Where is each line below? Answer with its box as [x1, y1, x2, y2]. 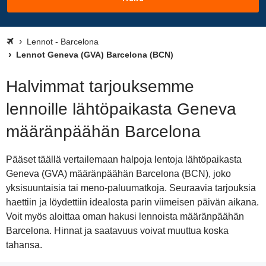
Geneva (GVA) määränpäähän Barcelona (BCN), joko [6, 169, 231, 179]
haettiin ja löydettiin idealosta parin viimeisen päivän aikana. [6, 197, 259, 207]
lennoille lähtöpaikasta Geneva [6, 100, 236, 118]
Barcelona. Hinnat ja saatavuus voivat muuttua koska [6, 226, 229, 236]
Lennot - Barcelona [27, 37, 99, 46]
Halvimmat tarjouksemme [6, 77, 194, 96]
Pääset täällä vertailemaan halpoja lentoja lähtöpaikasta [6, 154, 242, 164]
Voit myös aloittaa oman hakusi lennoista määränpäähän [6, 211, 244, 221]
